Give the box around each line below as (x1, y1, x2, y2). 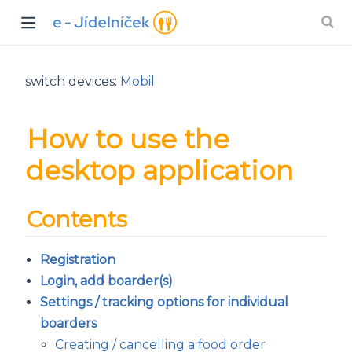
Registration (40, 252, 116, 268)
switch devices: (25, 73, 120, 89)
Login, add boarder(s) (40, 273, 174, 289)
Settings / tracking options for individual (40, 295, 289, 310)
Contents (27, 204, 128, 233)
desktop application (25, 153, 294, 186)
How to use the (26, 122, 229, 155)
